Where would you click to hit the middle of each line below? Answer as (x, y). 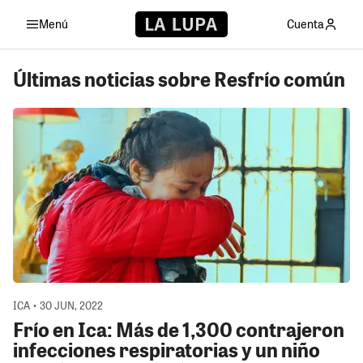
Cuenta (305, 23)
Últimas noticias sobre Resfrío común (179, 78)
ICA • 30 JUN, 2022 (58, 305)
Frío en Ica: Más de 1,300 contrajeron (179, 329)
